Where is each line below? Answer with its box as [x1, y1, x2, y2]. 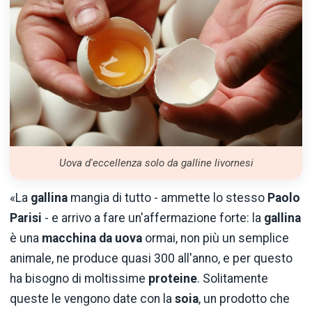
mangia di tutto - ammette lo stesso [68, 191, 267, 205]
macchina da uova [42, 231, 142, 246]
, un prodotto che [198, 292, 290, 306]
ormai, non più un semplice [142, 231, 289, 246]
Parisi [10, 211, 42, 226]
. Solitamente [197, 272, 268, 286]
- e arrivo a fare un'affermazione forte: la [42, 211, 264, 226]
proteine [148, 272, 197, 286]
